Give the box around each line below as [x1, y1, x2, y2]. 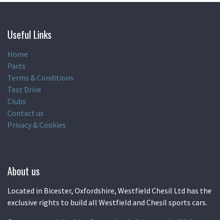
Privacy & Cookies [7, 120, 66, 130]
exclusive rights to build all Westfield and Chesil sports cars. [7, 197, 209, 208]
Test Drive [7, 84, 41, 95]
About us [7, 164, 40, 179]
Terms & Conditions [7, 73, 74, 83]
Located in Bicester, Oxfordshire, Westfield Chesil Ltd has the [7, 186, 212, 196]
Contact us [7, 108, 44, 118]
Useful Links [7, 27, 52, 42]
